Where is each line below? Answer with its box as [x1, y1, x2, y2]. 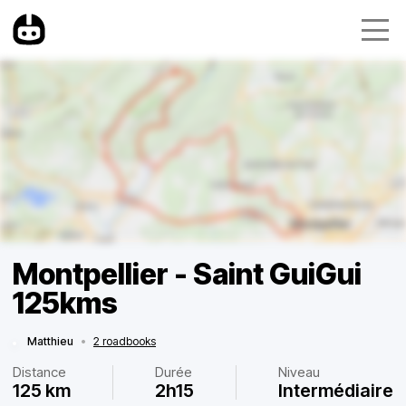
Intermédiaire [278, 380, 393, 401]
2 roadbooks [93, 334, 156, 348]
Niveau [278, 363, 320, 381]
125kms [13, 285, 118, 321]
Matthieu [27, 334, 73, 348]
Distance [13, 363, 66, 381]
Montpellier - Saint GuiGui [13, 256, 362, 292]
